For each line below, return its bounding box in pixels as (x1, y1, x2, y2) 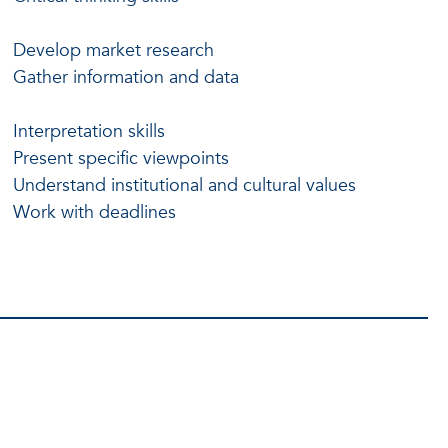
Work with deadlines (13, 199, 177, 225)
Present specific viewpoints (13, 145, 230, 171)
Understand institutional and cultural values (13, 172, 357, 198)
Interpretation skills (13, 118, 166, 144)
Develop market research (13, 37, 215, 63)
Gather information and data (13, 64, 240, 90)
